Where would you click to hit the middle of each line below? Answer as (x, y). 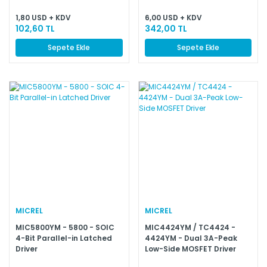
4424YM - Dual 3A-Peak (191, 238)
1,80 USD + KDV (43, 17)
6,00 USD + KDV (173, 17)
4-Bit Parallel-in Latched (64, 238)
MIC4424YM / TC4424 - (190, 228)
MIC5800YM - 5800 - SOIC (65, 228)
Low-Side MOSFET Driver (190, 249)
